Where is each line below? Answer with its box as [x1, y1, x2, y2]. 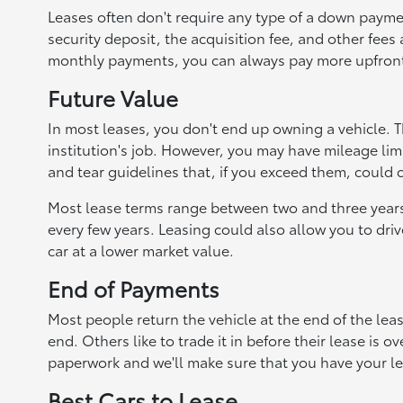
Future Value [47, 82, 178, 112]
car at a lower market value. [47, 239, 234, 260]
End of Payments [47, 273, 219, 303]
